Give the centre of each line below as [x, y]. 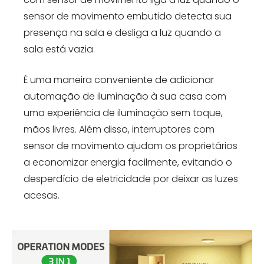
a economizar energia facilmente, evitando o [128, 163]
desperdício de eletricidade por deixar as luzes [131, 179]
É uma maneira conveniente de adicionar [119, 80]
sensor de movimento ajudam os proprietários [131, 146]
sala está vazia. [59, 49]
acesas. [42, 196]
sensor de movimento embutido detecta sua [128, 16]
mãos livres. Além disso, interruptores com [119, 130]
